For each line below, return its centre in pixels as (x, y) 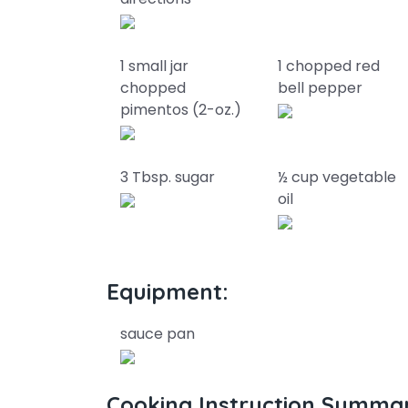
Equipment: (168, 291)
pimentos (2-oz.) (181, 110)
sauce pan (158, 334)
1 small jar (154, 66)
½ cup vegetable (337, 177)
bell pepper (321, 88)
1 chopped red (329, 66)
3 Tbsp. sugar (168, 177)
